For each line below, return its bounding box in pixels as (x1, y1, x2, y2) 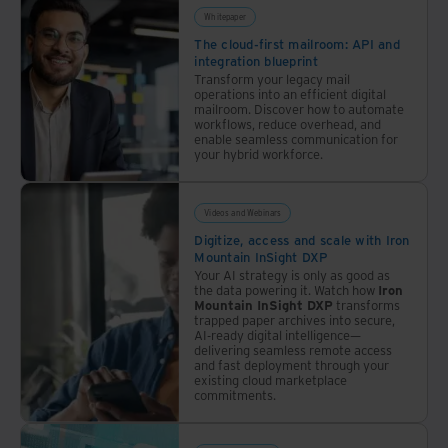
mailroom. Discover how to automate (194, 99, 405, 117)
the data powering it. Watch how (194, 280, 379, 298)
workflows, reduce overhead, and (194, 114, 382, 132)
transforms (333, 295, 401, 313)
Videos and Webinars (204, 206, 282, 218)
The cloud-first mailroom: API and (194, 34, 400, 52)
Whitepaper (204, 10, 246, 22)
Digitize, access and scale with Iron (194, 230, 410, 248)
